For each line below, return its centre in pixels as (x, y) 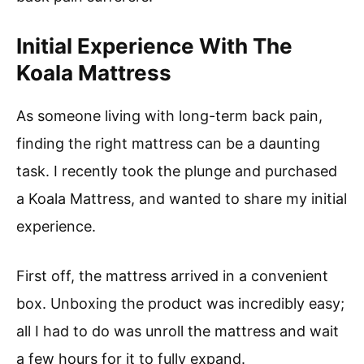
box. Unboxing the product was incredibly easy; (180, 303)
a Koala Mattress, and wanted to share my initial (182, 198)
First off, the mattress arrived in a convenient (172, 275)
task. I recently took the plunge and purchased (177, 171)
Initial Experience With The (154, 45)
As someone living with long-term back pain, (169, 115)
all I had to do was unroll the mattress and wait (178, 331)
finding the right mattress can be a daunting (168, 143)
